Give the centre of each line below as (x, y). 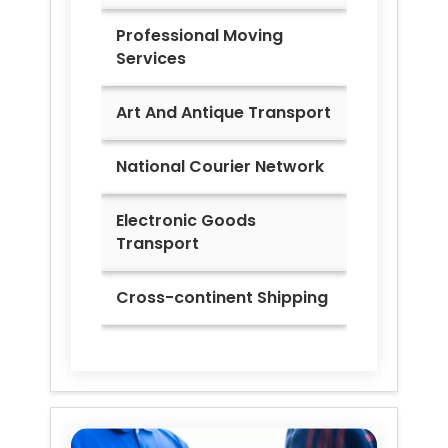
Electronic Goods (186, 221)
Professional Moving (199, 36)
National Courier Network (220, 167)
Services (151, 59)
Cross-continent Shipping (222, 298)
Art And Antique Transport (223, 113)
